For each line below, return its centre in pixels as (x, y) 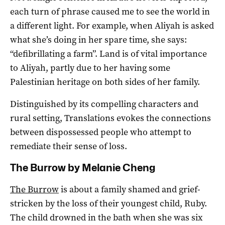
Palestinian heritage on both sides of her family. (105, 82)
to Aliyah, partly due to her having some (90, 68)
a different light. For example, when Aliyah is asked (112, 26)
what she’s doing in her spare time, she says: (98, 40)
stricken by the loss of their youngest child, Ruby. (108, 204)
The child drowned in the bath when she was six (106, 218)
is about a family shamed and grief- (130, 190)
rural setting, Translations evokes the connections (110, 118)
